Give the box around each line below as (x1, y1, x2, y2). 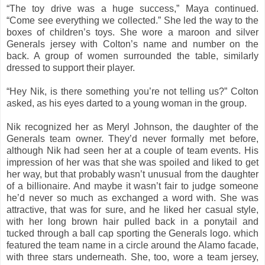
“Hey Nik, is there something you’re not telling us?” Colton (7, 86, 258, 96)
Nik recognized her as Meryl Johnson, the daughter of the (7, 121, 258, 132)
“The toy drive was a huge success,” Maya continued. (7, 3, 258, 14)
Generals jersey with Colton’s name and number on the (7, 38, 258, 49)
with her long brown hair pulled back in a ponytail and (7, 216, 258, 227)
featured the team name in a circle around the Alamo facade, (7, 240, 258, 250)
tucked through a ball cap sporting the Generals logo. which (7, 228, 258, 238)
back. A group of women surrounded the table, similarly (7, 50, 258, 61)
